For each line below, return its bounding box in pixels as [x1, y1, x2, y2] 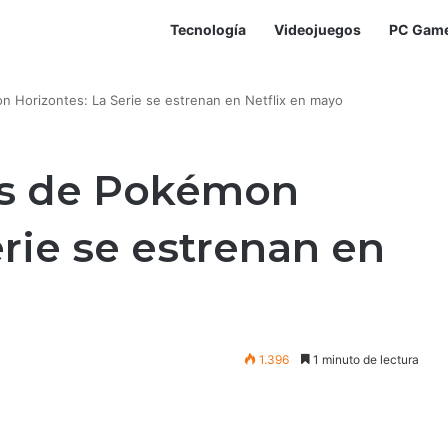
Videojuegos [273, 21, 361, 38]
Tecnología [169, 21, 246, 38]
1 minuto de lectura [309, 352, 419, 367]
